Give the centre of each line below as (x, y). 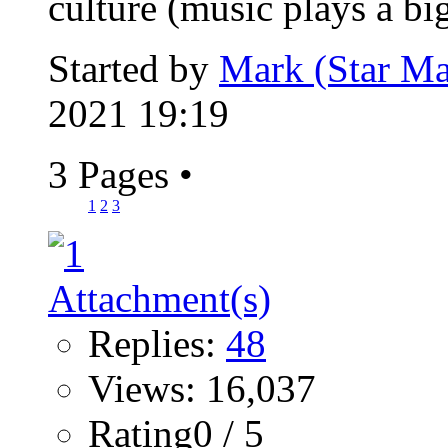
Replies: (157, 344)
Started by (133, 69)
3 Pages (113, 175)
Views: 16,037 (202, 389)
